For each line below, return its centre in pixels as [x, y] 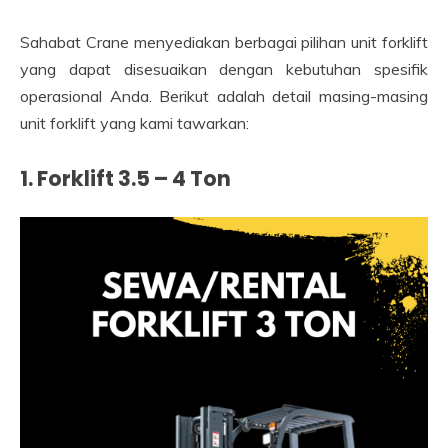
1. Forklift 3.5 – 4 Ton [125, 179]
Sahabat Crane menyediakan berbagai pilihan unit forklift [224, 42]
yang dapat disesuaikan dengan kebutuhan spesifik [224, 69]
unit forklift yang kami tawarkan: [134, 123]
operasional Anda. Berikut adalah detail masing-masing [224, 96]
